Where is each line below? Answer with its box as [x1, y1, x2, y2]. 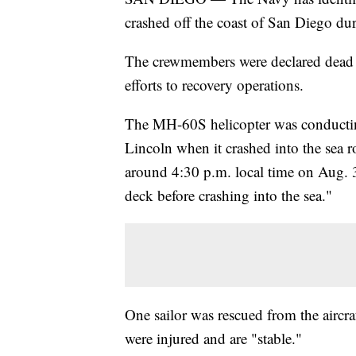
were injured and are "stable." [125, 328, 302, 349]
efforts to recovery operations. [125, 75, 304, 95]
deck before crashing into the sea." [125, 185, 332, 206]
